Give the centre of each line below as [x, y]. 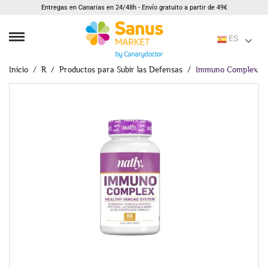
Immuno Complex [227, 69]
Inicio [19, 69]
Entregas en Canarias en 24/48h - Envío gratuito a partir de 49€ [134, 7]
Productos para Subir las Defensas [121, 69]
